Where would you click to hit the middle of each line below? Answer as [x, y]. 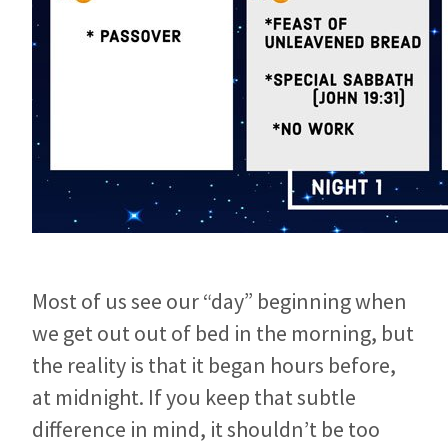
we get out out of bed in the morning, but [223, 332]
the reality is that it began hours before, [214, 364]
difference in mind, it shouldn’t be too [206, 428]
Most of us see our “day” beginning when [219, 300]
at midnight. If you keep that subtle [194, 396]
